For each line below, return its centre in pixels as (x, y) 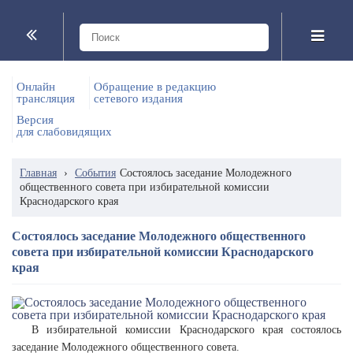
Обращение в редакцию (155, 87)
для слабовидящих (64, 132)
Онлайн (36, 87)
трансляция (46, 98)
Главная (38, 173)
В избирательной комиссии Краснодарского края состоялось (186, 330)
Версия (35, 120)
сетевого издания (138, 98)
